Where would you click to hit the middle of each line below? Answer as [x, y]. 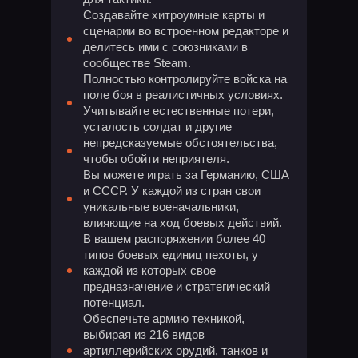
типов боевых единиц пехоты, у [171, 255]
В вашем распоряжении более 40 [174, 239]
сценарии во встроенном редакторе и [186, 31]
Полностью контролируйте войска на [185, 79]
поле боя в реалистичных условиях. [183, 95]
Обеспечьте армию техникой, [164, 318]
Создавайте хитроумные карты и [174, 15]
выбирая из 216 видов [144, 334]
